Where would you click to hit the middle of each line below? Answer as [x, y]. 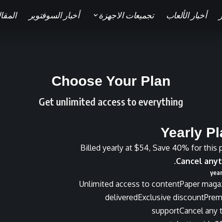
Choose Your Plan [111, 81]
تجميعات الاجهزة [126, 15]
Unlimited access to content [130, 184]
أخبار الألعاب [186, 15]
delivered [121, 197]
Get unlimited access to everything [111, 101]
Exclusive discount [171, 197]
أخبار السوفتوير [54, 15]
